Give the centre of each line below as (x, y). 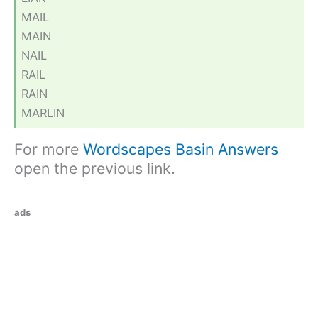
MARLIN (43, 113)
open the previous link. (95, 169)
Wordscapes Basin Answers (181, 149)
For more (49, 149)
